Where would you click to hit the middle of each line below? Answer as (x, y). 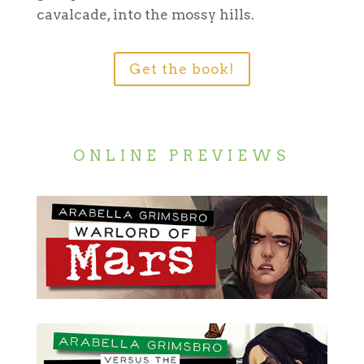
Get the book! (182, 69)
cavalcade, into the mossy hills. (145, 14)
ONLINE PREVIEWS (182, 156)
